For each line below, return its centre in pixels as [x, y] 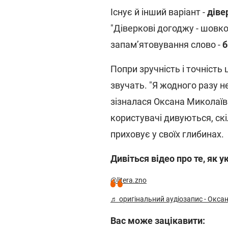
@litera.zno [129, 180]
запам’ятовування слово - [166, 45]
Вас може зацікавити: [158, 221]
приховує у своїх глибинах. [167, 134]
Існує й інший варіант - [159, 12]
